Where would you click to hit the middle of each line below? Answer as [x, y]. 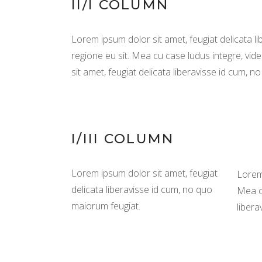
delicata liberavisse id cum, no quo [142, 189]
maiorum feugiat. [106, 206]
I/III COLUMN [123, 139]
